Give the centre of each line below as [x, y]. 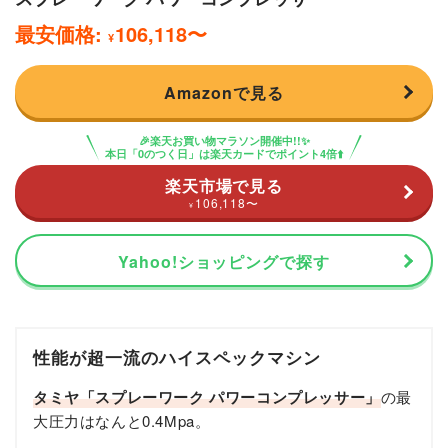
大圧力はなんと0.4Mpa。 [122, 421]
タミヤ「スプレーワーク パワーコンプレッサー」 [207, 397]
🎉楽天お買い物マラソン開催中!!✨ [224, 140]
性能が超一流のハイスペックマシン [177, 357]
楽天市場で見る [224, 185]
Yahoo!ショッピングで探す [224, 262]
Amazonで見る [224, 93]
